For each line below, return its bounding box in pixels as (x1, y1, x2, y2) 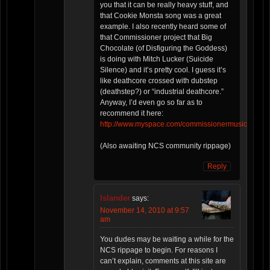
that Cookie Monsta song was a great (100, 11, 221, 20)
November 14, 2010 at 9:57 (100, 206, 189, 215)
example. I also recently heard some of (100, 22, 226, 31)
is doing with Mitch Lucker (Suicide (100, 55, 213, 64)
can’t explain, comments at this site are (100, 257, 226, 266)
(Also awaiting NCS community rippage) (100, 142, 231, 151)
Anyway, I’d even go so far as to (100, 98, 202, 107)
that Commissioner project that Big (100, 33, 212, 42)
